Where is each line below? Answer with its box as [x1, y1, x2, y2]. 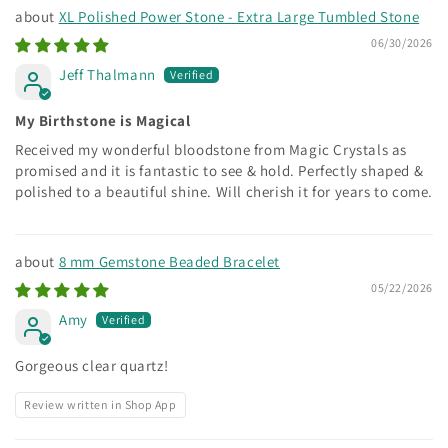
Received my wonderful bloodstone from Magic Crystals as [15, 139, 408, 159]
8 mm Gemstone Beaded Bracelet [58, 251, 280, 271]
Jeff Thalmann [59, 64, 156, 84]
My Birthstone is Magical [15, 110, 191, 130]
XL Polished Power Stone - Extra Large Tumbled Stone [58, 6, 420, 26]
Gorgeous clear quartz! [15, 355, 169, 375]
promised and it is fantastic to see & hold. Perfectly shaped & [15, 160, 424, 180]
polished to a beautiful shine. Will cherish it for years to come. [15, 181, 434, 201]
